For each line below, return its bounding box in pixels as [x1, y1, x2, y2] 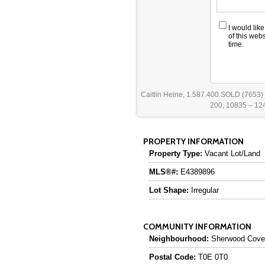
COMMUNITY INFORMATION [143, 221, 251, 232]
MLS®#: [149, 167, 178, 176]
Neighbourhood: [149, 234, 209, 243]
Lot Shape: [149, 185, 189, 195]
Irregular [189, 185, 219, 195]
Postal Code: [149, 252, 196, 261]
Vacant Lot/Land [202, 148, 260, 158]
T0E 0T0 [196, 252, 228, 261]
